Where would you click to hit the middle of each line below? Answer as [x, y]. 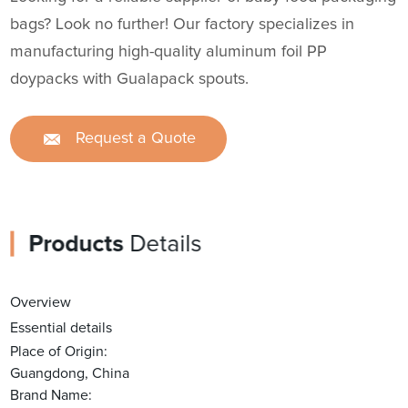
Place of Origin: [59, 352]
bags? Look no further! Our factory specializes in [183, 25]
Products [76, 245]
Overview [41, 303]
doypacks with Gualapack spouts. [130, 80]
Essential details [61, 328]
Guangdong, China [70, 374]
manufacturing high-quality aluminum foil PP [169, 52]
